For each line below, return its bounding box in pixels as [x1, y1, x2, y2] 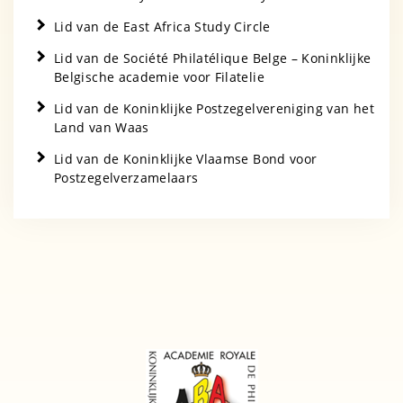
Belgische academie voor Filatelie [54, 68, 264, 86]
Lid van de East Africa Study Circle [54, 18, 271, 36]
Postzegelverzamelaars [54, 169, 199, 187]
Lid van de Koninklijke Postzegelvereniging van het [54, 100, 374, 118]
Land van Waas [54, 119, 149, 137]
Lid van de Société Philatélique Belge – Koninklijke [54, 49, 372, 67]
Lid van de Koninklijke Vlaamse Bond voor [54, 150, 318, 168]
